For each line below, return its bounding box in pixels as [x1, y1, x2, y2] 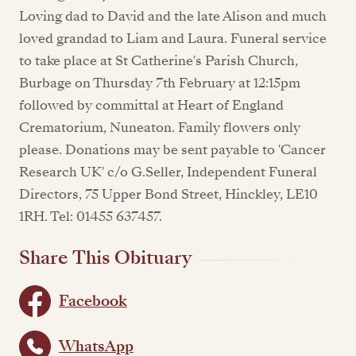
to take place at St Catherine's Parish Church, [19, 52, 298, 70]
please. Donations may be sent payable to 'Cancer [19, 141, 326, 159]
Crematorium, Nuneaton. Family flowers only [19, 118, 300, 137]
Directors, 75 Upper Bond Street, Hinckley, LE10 [19, 185, 318, 203]
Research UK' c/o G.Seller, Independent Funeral [19, 163, 317, 181]
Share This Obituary [19, 245, 192, 271]
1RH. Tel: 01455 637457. [19, 207, 162, 226]
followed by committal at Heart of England [19, 96, 284, 114]
